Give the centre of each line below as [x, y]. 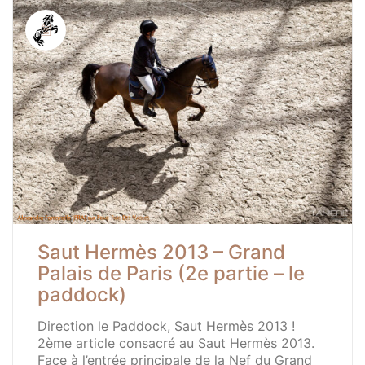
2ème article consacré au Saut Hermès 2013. [176, 343]
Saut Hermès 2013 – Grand [161, 252]
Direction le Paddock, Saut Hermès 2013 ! [166, 325]
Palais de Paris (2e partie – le [171, 273]
